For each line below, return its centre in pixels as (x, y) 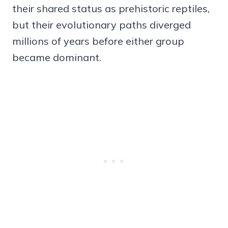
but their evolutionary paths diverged (102, 25)
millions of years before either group (98, 41)
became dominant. (57, 58)
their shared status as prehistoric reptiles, (111, 9)
